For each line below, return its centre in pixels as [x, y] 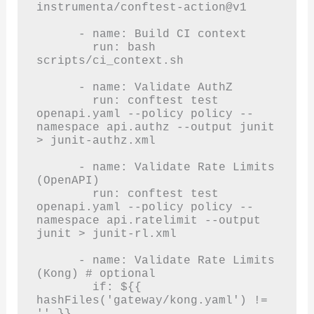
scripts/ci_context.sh [110, 60]
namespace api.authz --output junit [155, 127]
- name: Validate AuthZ [57, 87]
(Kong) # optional [96, 273]
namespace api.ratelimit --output [148, 220]
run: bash [64, 47]
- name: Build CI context [57, 34]
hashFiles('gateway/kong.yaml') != [152, 300]
